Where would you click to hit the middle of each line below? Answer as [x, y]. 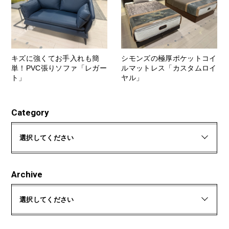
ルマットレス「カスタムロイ [169, 68]
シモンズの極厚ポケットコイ [169, 58]
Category [30, 112]
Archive [27, 174]
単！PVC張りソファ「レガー [59, 68]
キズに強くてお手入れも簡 [55, 58]
